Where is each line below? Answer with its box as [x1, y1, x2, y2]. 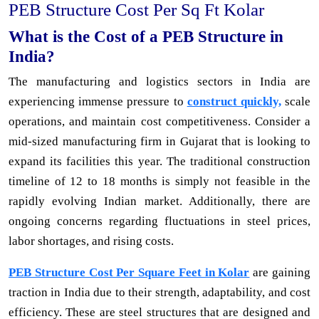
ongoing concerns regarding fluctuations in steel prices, [9, 214, 310, 228]
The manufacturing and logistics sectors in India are [9, 74, 310, 88]
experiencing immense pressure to [9, 94, 187, 108]
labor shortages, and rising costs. [9, 234, 174, 248]
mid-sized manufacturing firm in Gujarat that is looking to [9, 134, 310, 148]
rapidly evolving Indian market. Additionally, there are [9, 194, 310, 208]
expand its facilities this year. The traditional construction [9, 154, 310, 168]
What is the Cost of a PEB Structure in [9, 26, 283, 46]
